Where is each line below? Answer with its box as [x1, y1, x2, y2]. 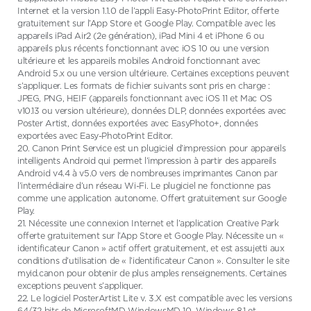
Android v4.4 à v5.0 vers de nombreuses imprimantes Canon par [17, 168, 278, 178]
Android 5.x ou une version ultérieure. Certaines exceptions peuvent [17, 68, 289, 78]
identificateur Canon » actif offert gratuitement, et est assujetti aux [17, 243, 285, 253]
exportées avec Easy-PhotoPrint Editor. [17, 131, 173, 141]
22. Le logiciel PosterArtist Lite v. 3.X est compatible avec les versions [17, 293, 292, 303]
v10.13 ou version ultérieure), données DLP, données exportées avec [17, 106, 287, 116]
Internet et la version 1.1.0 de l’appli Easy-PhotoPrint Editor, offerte [17, 6, 279, 16]
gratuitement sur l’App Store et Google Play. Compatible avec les [17, 18, 276, 28]
